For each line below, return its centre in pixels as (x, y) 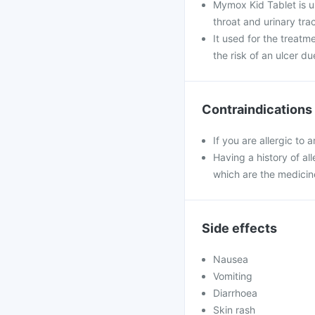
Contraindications (257, 109)
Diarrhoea (235, 293)
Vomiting (233, 276)
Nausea (231, 259)
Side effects (239, 228)
